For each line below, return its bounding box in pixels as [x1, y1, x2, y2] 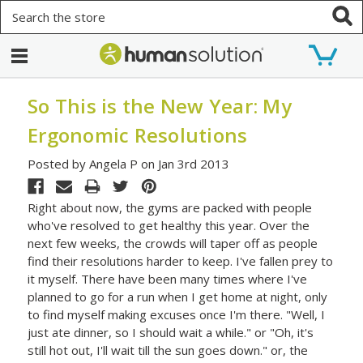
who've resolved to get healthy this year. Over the [28, 216, 310, 233]
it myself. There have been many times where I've [28, 270, 308, 287]
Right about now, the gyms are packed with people [28, 199, 313, 216]
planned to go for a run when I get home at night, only [28, 288, 328, 305]
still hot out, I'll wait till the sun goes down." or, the [28, 341, 309, 358]
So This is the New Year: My [28, 92, 292, 119]
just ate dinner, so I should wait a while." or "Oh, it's [28, 323, 314, 340]
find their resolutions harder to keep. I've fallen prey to [28, 252, 334, 269]
